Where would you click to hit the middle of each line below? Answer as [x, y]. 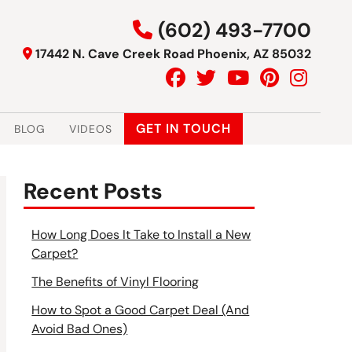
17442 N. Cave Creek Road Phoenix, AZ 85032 [173, 54]
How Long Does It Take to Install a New [141, 234]
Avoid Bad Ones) [80, 328]
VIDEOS [90, 128]
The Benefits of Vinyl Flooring [115, 281]
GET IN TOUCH [183, 128]
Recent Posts [93, 191]
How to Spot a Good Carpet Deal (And [141, 310]
